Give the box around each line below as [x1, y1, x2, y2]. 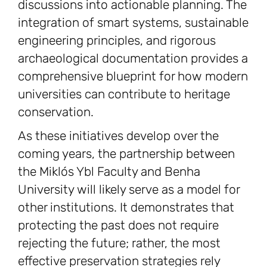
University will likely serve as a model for [18, 182, 240, 197]
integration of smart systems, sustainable [18, 15, 249, 30]
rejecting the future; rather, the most [18, 235, 221, 251]
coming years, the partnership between [18, 146, 235, 162]
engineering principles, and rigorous [18, 33, 216, 48]
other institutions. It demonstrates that [18, 200, 234, 215]
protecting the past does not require [18, 218, 219, 233]
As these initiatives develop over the [18, 128, 219, 144]
